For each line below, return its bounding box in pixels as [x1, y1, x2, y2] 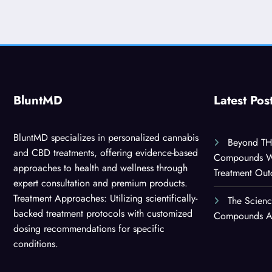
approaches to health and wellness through [13, 160, 188, 175]
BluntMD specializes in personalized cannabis [13, 130, 199, 144]
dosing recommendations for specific [13, 221, 165, 236]
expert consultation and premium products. [13, 175, 188, 190]
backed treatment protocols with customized [13, 206, 192, 220]
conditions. [13, 236, 58, 251]
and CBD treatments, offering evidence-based [13, 145, 198, 160]
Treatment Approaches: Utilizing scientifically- [13, 191, 197, 205]
